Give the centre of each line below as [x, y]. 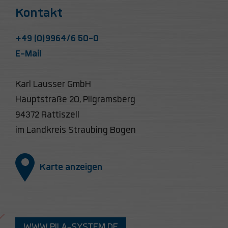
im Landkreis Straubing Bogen [76, 131]
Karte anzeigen [71, 168]
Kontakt [39, 13]
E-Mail [28, 54]
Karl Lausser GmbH [53, 85]
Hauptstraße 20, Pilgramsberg [75, 100]
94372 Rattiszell [47, 115]
